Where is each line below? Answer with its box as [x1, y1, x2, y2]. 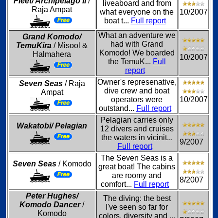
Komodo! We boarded [99, 49, 175, 57]
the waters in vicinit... [101, 133, 173, 142]
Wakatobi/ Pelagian [17, 122, 87, 130]
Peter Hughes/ [25, 192, 78, 200]
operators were [111, 95, 163, 104]
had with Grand [110, 40, 163, 48]
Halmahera [33, 50, 71, 58]
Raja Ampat [32, 5, 72, 14]
